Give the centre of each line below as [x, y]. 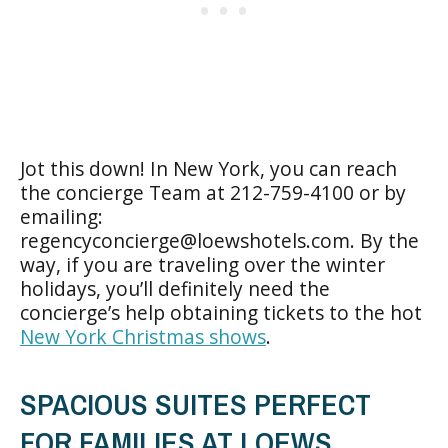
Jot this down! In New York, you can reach [208, 168]
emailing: [61, 216]
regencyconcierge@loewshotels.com [185, 240]
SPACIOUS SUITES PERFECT [195, 403]
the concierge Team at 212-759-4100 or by [213, 192]
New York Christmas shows [143, 336]
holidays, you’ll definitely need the [175, 288]
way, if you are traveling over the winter [202, 264]
